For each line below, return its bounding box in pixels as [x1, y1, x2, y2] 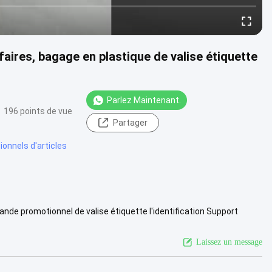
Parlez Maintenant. [107, 95, 181, 105]
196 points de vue [4, 106, 72, 116]
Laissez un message [196, 237, 262, 246]
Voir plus [58, 218, 92, 228]
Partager [112, 117, 148, 127]
